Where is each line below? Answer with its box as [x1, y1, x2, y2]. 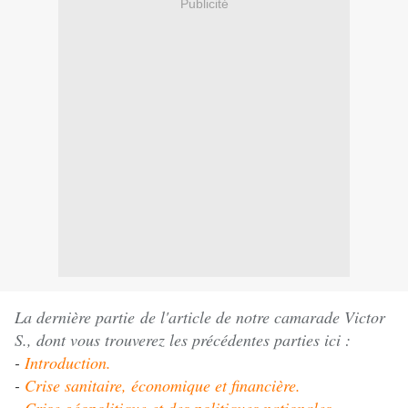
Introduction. [25, 352, 111, 374]
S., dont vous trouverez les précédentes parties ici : [15, 329, 351, 352]
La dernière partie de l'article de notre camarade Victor [15, 306, 385, 329]
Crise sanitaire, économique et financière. [20, 374, 301, 397]
